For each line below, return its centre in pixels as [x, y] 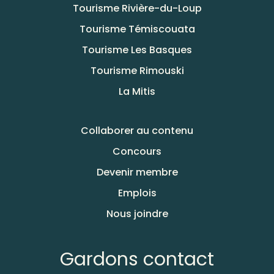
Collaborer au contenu [137, 131]
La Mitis [137, 92]
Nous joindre [137, 214]
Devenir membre [137, 172]
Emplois [137, 193]
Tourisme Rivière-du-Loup [137, 9]
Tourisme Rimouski [137, 71]
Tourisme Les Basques [137, 50]
